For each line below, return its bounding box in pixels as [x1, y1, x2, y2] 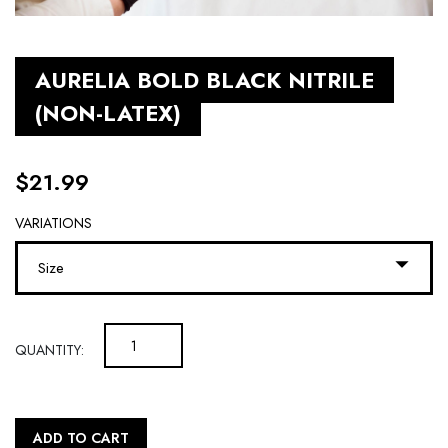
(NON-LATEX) [35, 97, 181, 130]
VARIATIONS [15, 213, 92, 234]
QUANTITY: [15, 340, 84, 361]
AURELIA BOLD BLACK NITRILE [35, 64, 374, 97]
